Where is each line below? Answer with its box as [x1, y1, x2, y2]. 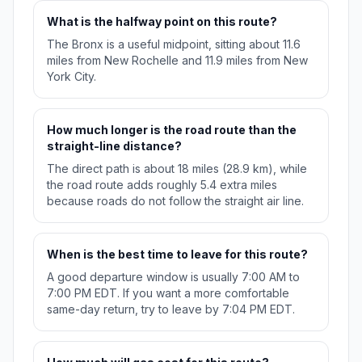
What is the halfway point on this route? [47, 15, 277, 29]
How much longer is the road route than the [47, 123, 297, 137]
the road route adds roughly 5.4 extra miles [47, 178, 277, 192]
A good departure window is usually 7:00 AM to [47, 270, 300, 284]
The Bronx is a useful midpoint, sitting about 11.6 [47, 37, 301, 52]
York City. [47, 69, 96, 84]
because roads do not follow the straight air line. [47, 194, 304, 208]
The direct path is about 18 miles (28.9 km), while [47, 162, 307, 176]
